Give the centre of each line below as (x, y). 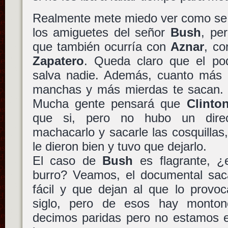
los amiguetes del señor (102, 33)
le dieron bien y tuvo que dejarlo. (119, 147)
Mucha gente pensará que (109, 104)
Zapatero (58, 61)
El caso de (67, 161)
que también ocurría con (102, 47)
